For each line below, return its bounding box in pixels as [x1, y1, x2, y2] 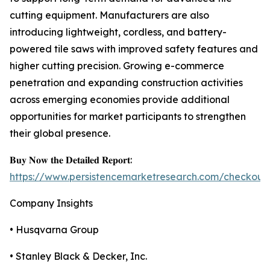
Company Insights [10, 197, 93, 210]
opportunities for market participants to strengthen [10, 110, 246, 123]
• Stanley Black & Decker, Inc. [10, 250, 147, 263]
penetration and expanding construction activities [10, 77, 243, 89]
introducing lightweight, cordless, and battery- [10, 26, 227, 39]
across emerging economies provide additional [10, 93, 230, 106]
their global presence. [10, 127, 110, 140]
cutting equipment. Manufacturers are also [10, 9, 209, 22]
